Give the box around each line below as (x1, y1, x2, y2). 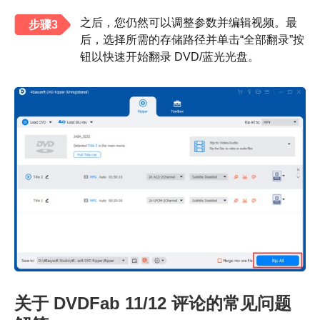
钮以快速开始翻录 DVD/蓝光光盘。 (80, 50, 259, 63)
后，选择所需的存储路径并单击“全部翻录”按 (80, 33, 304, 46)
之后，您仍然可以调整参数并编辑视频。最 (80, 16, 297, 29)
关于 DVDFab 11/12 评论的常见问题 (14, 293, 291, 313)
